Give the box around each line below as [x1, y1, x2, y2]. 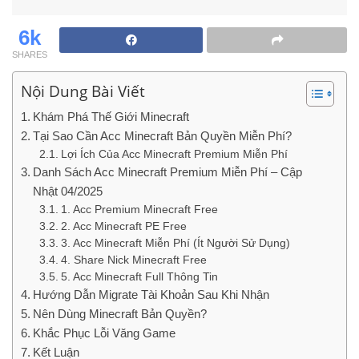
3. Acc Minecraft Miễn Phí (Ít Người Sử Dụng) [60, 237, 290, 249]
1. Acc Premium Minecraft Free [60, 204, 218, 216]
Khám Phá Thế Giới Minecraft [33, 110, 190, 123]
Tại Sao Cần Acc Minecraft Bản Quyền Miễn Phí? [33, 129, 292, 143]
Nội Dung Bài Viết [21, 80, 145, 103]
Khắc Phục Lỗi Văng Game [33, 326, 176, 340]
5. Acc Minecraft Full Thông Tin [60, 271, 218, 283]
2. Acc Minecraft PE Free [60, 220, 187, 232]
